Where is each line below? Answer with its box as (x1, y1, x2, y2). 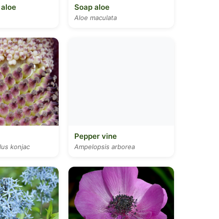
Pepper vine (74, 131, 117, 141)
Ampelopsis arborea (74, 143, 135, 151)
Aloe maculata (74, 14, 117, 22)
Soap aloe (74, 2, 109, 12)
